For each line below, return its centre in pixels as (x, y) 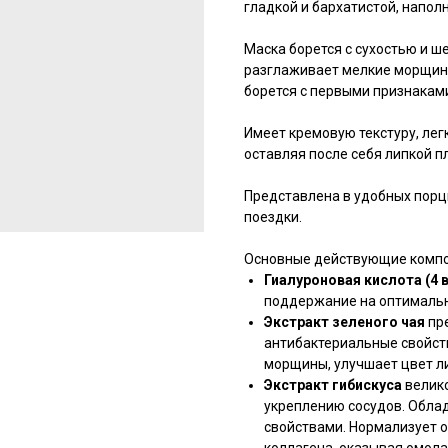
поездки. (273, 217)
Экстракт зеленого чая (346, 322)
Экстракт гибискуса (333, 385)
